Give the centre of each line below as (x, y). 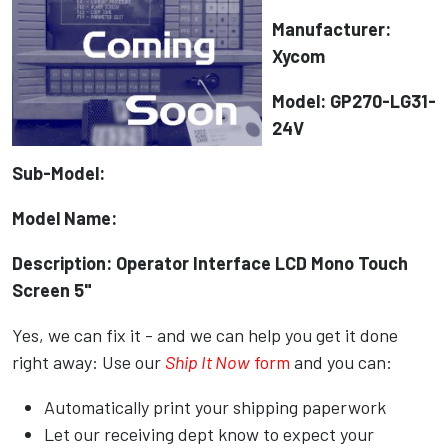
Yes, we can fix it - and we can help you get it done (205, 335)
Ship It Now (207, 362)
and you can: (341, 362)
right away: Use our (88, 362)
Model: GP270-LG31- (354, 101)
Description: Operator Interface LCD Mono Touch (210, 263)
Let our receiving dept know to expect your (209, 434)
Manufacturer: (331, 29)
